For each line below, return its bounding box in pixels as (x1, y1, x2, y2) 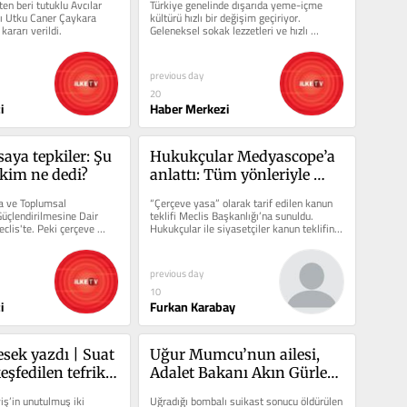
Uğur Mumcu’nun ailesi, (149, 344, 320, 363)
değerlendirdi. (149, 231, 212, 253)
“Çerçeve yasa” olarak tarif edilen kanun (149, 193, 333, 214)
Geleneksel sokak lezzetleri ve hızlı (149, 20, 308, 42)
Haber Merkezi (149, 97, 229, 122)
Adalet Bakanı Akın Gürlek (149, 362, 336, 382)
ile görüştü (149, 381, 224, 400)
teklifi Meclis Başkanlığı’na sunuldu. (149, 205, 313, 227)
